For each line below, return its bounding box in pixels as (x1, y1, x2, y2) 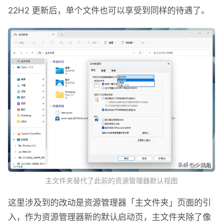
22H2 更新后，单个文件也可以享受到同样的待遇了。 (8, 5, 210, 15)
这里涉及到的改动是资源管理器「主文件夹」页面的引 (8, 197, 211, 208)
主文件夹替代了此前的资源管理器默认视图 (45, 176, 178, 185)
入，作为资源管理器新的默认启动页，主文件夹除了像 (8, 212, 211, 222)
